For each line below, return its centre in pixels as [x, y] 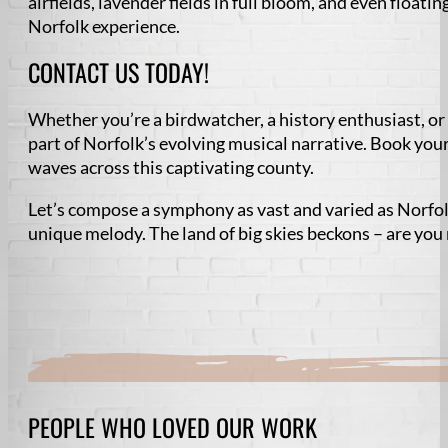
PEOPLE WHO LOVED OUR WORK [172, 426]
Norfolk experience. [104, 25]
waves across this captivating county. [171, 166]
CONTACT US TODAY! [121, 71]
